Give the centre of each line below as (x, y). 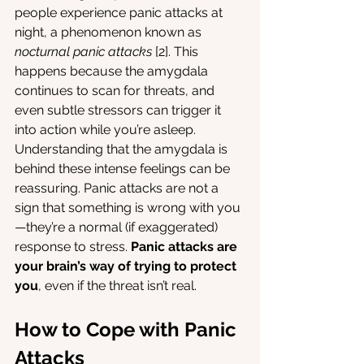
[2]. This (177, 52)
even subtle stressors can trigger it (119, 110)
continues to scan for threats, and (116, 91)
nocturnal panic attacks (83, 52)
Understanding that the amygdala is (123, 149)
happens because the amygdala (113, 71)
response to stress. (73, 247)
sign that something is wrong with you (128, 208)
